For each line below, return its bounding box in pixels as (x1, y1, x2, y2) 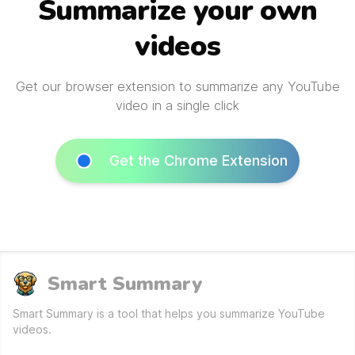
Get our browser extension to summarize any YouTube (15, 78, 340, 94)
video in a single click (116, 97, 239, 113)
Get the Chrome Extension (109, 152, 288, 169)
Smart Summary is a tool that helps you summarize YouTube (13, 307, 325, 320)
